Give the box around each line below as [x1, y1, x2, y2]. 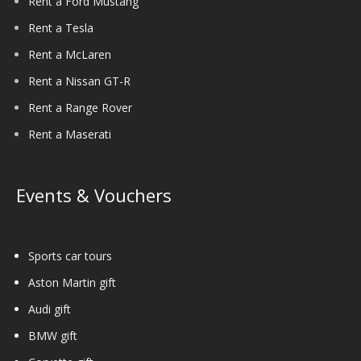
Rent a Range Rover [28, 100, 132, 115]
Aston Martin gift [28, 275, 116, 290]
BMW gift [28, 328, 77, 343]
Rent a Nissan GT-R [28, 73, 131, 89]
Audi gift [28, 301, 71, 317]
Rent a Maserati [28, 127, 111, 142]
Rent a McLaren [28, 47, 111, 62]
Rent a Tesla [28, 20, 93, 35]
